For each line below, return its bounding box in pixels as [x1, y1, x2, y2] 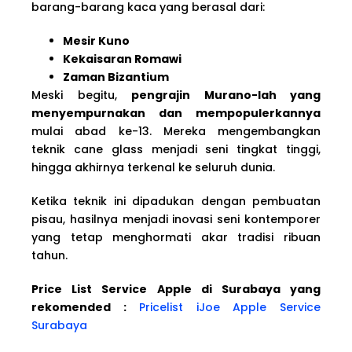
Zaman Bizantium [63, 68, 169, 85]
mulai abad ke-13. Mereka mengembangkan [31, 123, 321, 139]
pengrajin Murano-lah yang [131, 86, 321, 103]
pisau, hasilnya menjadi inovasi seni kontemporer [31, 211, 321, 227]
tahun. [31, 247, 68, 263]
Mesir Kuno [63, 32, 130, 49]
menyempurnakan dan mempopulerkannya [31, 104, 321, 121]
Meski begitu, [31, 86, 131, 103]
